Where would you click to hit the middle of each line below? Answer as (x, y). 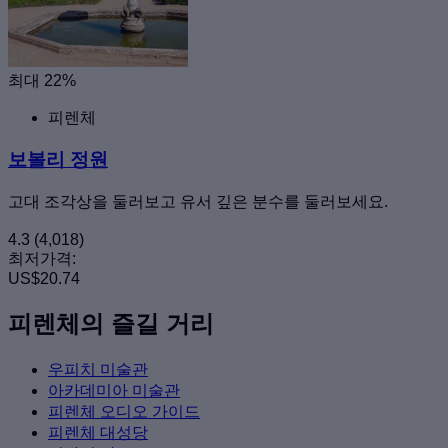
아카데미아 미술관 (114, 390)
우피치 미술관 (98, 369)
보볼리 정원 (58, 160)
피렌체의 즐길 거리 (111, 323)
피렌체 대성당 (98, 432)
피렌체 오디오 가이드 (124, 411)
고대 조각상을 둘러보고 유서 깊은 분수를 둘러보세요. (198, 202)
